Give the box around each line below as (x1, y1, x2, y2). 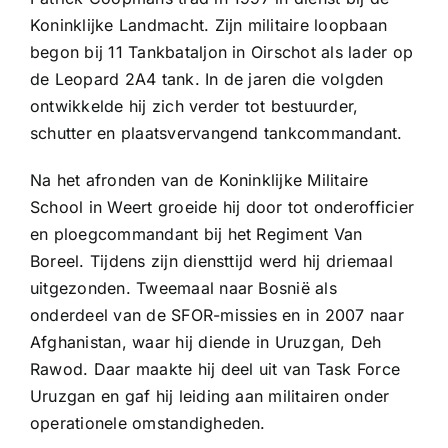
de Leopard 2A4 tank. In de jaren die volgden (29, 69, 384, 90)
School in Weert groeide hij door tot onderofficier (29, 197, 414, 218)
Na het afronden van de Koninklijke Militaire (29, 170, 369, 191)
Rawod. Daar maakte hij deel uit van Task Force (29, 359, 401, 380)
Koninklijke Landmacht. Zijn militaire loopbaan (29, 15, 388, 36)
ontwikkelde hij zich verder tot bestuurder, (29, 96, 359, 117)
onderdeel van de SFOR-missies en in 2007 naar (29, 305, 404, 326)
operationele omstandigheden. (29, 413, 266, 434)
